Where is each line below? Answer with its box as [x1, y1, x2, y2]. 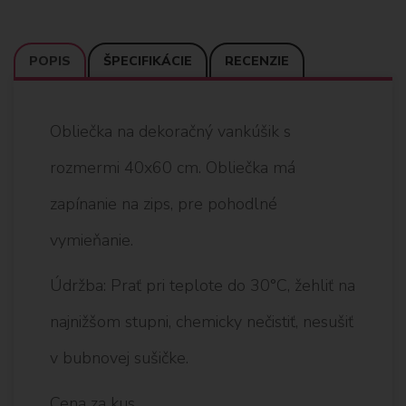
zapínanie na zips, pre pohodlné [50, 192, 277, 215]
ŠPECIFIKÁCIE [103, 52, 192, 70]
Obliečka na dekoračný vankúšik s [50, 120, 291, 142]
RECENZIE [225, 52, 289, 70]
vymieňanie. [50, 228, 133, 251]
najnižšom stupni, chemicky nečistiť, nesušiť [50, 310, 353, 333]
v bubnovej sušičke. [50, 346, 188, 369]
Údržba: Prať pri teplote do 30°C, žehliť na [50, 274, 355, 296]
